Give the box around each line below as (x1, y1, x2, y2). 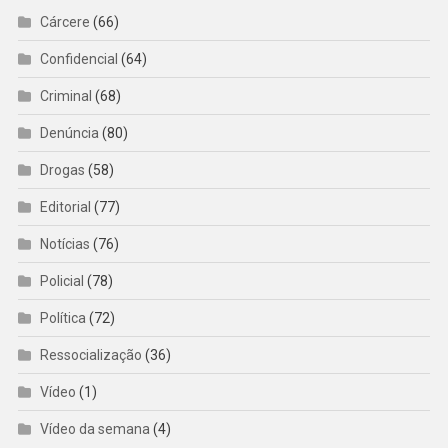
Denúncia (39, 125, 99, 142)
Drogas (39, 162, 85, 179)
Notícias (39, 236, 90, 253)
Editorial (39, 199, 91, 216)
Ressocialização (39, 347, 142, 364)
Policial (39, 273, 84, 290)
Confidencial (39, 51, 118, 68)
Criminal (39, 88, 92, 105)
